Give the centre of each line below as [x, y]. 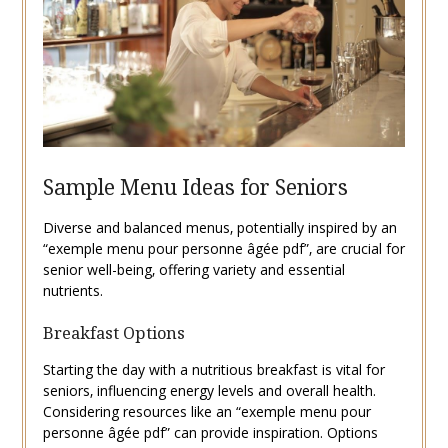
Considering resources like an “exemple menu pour [206, 411]
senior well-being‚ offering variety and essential [193, 269]
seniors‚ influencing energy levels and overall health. [209, 390]
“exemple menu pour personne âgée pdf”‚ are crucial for [223, 248]
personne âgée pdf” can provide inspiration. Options [210, 432]
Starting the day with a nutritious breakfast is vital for [213, 369]
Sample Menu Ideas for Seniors [195, 186]
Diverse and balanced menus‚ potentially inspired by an [219, 227]
